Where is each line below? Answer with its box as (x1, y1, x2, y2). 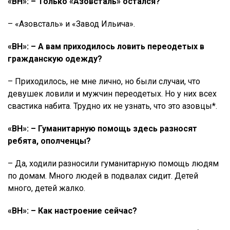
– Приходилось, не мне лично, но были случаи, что (8, 76, 200, 86)
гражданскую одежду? (8, 54, 102, 64)
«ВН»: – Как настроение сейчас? (8, 206, 137, 216)
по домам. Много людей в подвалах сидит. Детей (8, 171, 198, 181)
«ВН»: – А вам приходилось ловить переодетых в (8, 42, 204, 51)
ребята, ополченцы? (8, 136, 91, 146)
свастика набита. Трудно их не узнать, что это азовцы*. (8, 101, 217, 111)
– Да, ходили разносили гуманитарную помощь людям (8, 159, 219, 168)
